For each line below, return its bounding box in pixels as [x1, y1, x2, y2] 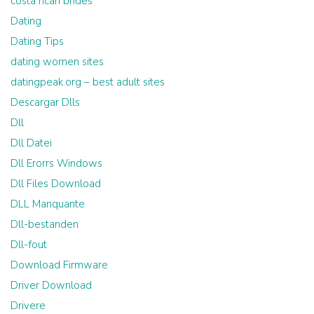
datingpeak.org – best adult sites [11, 74, 165, 89]
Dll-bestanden [11, 217, 78, 231]
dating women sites [11, 54, 104, 69]
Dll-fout [11, 237, 47, 252]
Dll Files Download [11, 176, 101, 191]
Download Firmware [11, 257, 108, 272]
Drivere [11, 298, 46, 313]
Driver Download [11, 278, 92, 292]
